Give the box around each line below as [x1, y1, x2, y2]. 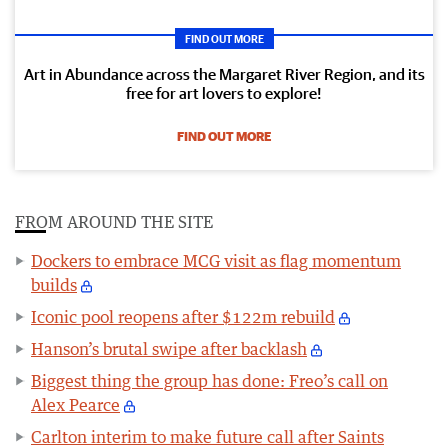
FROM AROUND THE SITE [15, 211, 213, 232]
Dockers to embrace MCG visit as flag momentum [31, 250, 401, 271]
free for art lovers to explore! [126, 83, 322, 102]
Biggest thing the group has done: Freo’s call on [31, 370, 388, 391]
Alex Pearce [31, 394, 120, 415]
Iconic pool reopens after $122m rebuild [31, 306, 335, 327]
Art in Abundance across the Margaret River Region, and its [23, 64, 425, 83]
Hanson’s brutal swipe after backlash [31, 338, 307, 359]
